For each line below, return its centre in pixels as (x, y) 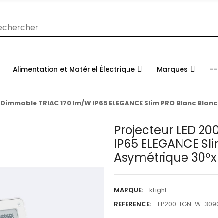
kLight (158, 190)
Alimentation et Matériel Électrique (74, 69)
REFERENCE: (133, 204)
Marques (172, 69)
